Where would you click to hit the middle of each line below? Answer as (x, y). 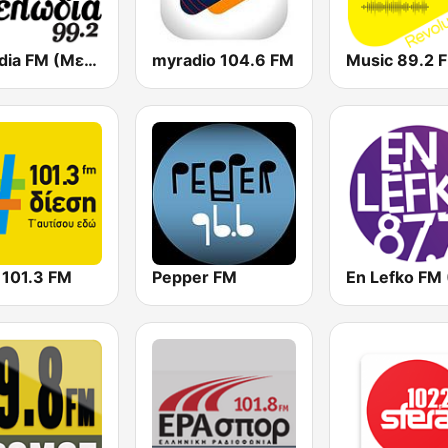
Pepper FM (195, 276)
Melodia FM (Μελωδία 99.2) (90, 59)
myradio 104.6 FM (223, 59)
